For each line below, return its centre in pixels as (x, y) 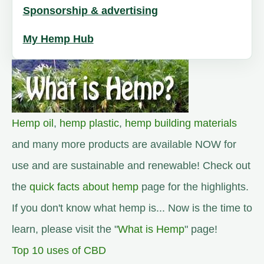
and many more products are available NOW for (124, 145)
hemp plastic (89, 123)
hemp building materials (181, 123)
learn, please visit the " (65, 230)
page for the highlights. (194, 187)
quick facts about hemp (84, 187)
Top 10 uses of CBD (59, 251)
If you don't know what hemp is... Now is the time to (132, 208)
